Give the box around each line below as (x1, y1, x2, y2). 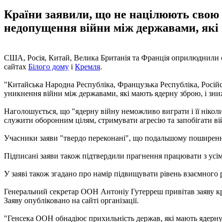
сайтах (4, 62, 28, 71)
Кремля (75, 62, 100, 71)
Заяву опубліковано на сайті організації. (4, 196, 139, 205)
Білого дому (28, 62, 69, 71)
